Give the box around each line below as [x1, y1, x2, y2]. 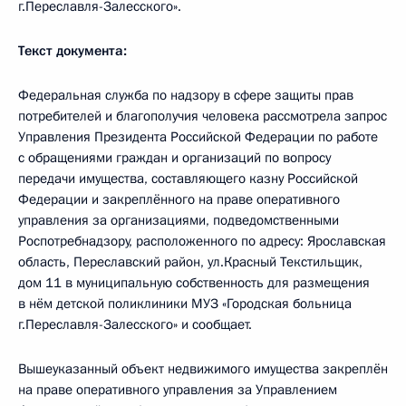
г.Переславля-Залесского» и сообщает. [18, 315, 252, 333]
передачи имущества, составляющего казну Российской [18, 169, 358, 188]
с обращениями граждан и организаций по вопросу [18, 149, 331, 167]
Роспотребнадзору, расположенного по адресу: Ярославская [18, 232, 386, 250]
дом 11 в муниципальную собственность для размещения [18, 274, 370, 292]
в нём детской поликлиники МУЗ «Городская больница [18, 295, 352, 313]
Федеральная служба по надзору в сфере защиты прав [18, 86, 353, 104]
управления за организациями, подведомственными [18, 211, 339, 229]
